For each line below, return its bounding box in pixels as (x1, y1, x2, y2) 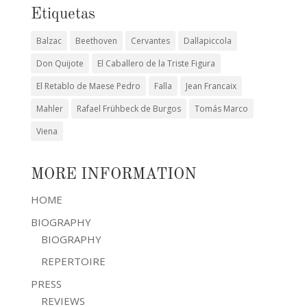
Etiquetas (30, 6, 95, 22)
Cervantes (130, 35, 170, 47)
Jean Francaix (185, 80, 236, 92)
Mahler (36, 103, 63, 114)
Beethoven (75, 35, 117, 47)
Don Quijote (36, 58, 84, 69)
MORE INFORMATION (30, 167, 197, 182)
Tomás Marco (194, 103, 248, 114)
